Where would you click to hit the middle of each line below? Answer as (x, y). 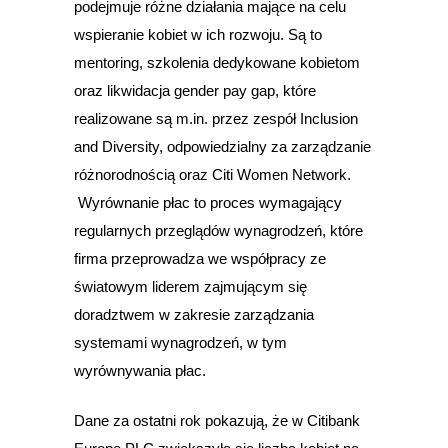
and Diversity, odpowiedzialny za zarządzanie (222, 147)
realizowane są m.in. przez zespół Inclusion (216, 119)
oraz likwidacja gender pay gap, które (195, 91)
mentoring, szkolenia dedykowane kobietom (217, 63)
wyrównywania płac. (160, 371)
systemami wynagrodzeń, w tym (180, 343)
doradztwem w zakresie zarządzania (194, 315)
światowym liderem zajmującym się (190, 287)
